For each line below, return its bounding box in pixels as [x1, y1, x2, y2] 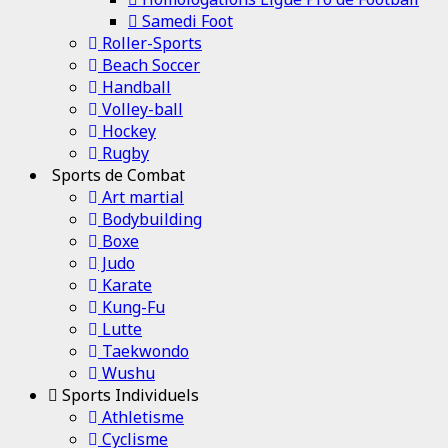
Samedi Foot [138, 9, 233, 32]
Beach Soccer [98, 53, 200, 76]
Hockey [98, 119, 156, 142]
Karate [98, 273, 152, 296]
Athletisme [98, 405, 184, 428]
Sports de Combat [48, 163, 185, 186]
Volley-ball [98, 97, 183, 120]
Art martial [98, 185, 184, 208]
